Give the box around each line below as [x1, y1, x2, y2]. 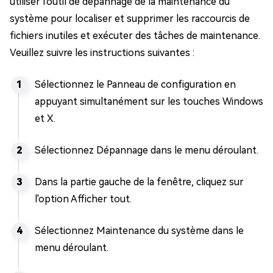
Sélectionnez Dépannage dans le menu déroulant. [35, 144, 258, 156]
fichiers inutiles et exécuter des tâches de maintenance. [10, 30, 260, 41]
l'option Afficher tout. [35, 193, 132, 205]
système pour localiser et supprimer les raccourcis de [10, 13, 250, 24]
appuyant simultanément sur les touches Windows [35, 96, 263, 107]
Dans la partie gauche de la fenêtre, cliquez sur [35, 176, 244, 188]
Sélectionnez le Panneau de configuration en [35, 79, 236, 90]
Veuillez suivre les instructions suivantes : [10, 47, 194, 58]
